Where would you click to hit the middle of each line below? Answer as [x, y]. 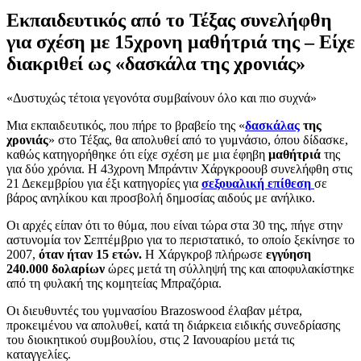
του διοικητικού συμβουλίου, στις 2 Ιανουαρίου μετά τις [150, 339]
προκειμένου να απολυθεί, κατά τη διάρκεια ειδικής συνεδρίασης [173, 325]
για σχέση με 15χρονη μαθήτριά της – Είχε [180, 41]
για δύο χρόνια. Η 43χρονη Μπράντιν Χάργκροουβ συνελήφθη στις [179, 168]
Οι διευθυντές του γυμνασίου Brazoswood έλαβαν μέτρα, [154, 310]
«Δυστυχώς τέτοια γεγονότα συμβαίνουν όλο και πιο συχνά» [162, 98]
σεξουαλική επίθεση [256, 183]
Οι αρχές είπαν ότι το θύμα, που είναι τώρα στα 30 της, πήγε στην [174, 225]
